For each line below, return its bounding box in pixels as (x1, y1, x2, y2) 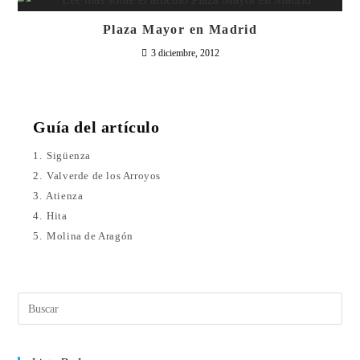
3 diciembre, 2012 (150, 47, 219, 59)
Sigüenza (47, 149, 92, 162)
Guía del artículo (33, 119, 160, 136)
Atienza (46, 190, 84, 202)
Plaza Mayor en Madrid (102, 22, 258, 36)
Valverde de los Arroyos (47, 170, 162, 182)
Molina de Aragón (47, 230, 133, 242)
